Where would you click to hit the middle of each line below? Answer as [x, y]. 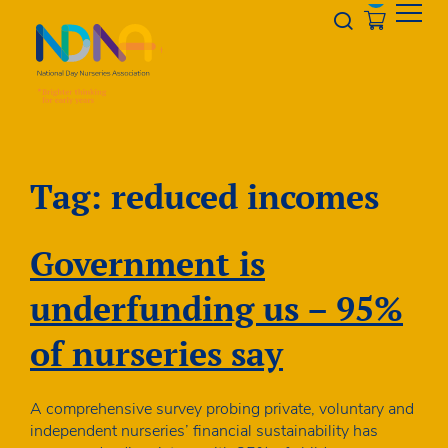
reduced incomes [245, 196]
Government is [147, 263]
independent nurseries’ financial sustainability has [204, 430]
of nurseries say [156, 353]
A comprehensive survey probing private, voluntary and [222, 408]
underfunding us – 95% [216, 308]
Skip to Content [59, 14]
